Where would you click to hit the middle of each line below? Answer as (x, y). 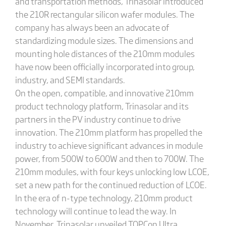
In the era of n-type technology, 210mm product (104, 197)
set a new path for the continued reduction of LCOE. (111, 184)
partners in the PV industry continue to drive (98, 119)
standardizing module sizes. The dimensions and (104, 40)
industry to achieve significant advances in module (109, 145)
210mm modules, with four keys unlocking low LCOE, (112, 171)
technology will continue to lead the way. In (96, 211)
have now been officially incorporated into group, (105, 66)
